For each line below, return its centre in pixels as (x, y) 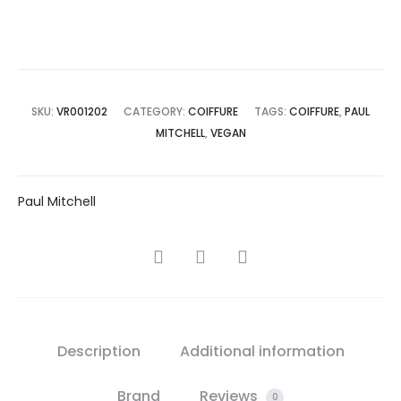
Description (98, 351)
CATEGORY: (156, 111)
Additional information (262, 351)
